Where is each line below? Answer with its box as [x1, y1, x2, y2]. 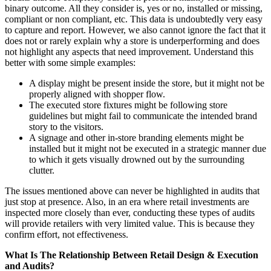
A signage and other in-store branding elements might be [29, 132, 244, 143]
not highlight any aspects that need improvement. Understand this [5, 46, 253, 57]
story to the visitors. [29, 121, 103, 132]
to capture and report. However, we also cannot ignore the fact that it [5, 24, 266, 35]
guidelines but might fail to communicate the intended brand [29, 110, 257, 121]
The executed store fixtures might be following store [29, 99, 227, 110]
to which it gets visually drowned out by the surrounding [29, 154, 244, 165]
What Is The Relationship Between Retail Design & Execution [5, 249, 258, 260]
